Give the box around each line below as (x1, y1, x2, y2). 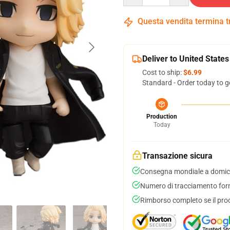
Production (146, 113, 177, 120)
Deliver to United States (142, 54, 229, 64)
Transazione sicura (142, 151, 213, 161)
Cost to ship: (142, 68, 183, 76)
